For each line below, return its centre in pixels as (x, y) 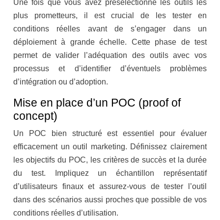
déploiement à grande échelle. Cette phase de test (110, 42)
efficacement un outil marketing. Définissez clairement (110, 147)
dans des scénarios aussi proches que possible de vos (110, 200)
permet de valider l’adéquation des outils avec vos (110, 55)
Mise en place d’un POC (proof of (97, 103)
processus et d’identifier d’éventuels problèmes (110, 69)
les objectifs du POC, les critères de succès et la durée (110, 160)
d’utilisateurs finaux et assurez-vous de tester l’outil (110, 187)
